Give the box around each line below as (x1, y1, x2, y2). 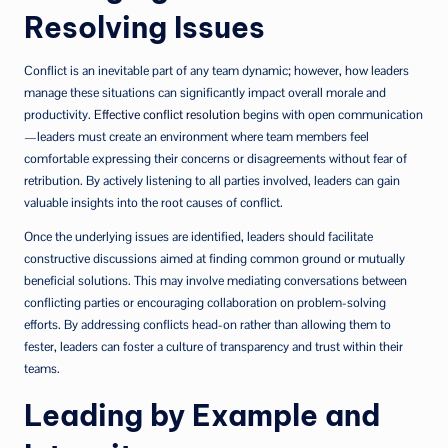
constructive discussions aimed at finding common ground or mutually (24, 250, 405, 267)
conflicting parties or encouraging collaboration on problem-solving (24, 294, 386, 311)
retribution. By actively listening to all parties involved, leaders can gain (24, 172, 400, 189)
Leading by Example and (24, 397, 380, 434)
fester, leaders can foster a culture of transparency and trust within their (24, 338, 403, 355)
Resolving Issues (24, 9, 265, 46)
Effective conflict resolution (94, 106, 240, 123)
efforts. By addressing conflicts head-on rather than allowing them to (24, 316, 391, 333)
